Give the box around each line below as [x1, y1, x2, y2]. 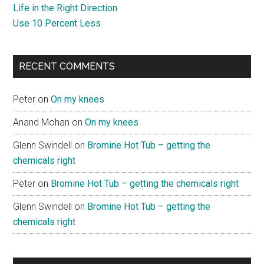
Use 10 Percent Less [13, 17, 101, 29]
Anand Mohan [13, 116, 70, 128]
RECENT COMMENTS [19, 60, 115, 72]
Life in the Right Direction [13, 2, 118, 14]
